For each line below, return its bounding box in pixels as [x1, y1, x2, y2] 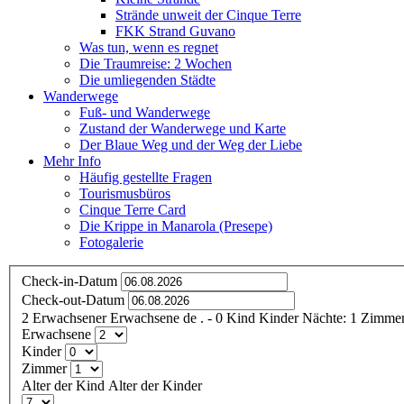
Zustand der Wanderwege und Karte [79, 121, 286, 136]
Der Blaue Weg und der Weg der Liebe [79, 137, 302, 152]
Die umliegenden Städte [79, 72, 216, 87]
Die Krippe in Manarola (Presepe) [79, 218, 272, 234]
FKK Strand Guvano [115, 23, 235, 39]
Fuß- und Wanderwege [79, 105, 210, 120]
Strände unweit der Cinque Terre [115, 7, 301, 23]
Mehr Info [43, 153, 101, 169]
